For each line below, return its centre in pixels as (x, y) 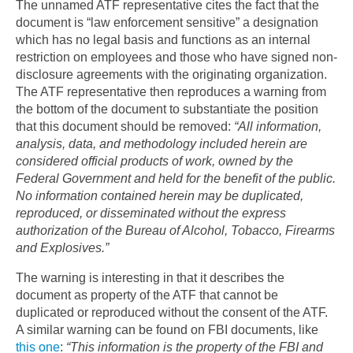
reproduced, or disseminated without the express (151, 213)
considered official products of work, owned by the (154, 161)
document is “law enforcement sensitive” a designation (167, 22)
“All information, (278, 126)
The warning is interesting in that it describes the (150, 277)
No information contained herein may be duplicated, (160, 195)
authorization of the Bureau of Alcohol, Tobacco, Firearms (175, 230)
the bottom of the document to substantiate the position (167, 109)
